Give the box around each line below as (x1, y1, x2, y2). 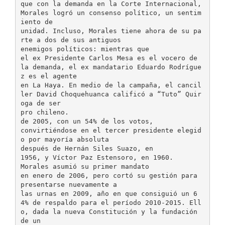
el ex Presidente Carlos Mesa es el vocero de (20, 54, 197, 62)
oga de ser (20, 99, 61, 107)
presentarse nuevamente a (20, 180, 117, 188)
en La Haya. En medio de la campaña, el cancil (20, 81, 201, 89)
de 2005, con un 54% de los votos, (20, 117, 153, 125)
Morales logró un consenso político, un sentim (20, 9, 201, 17)
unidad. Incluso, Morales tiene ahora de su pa (20, 27, 201, 35)
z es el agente (20, 72, 77, 80)
